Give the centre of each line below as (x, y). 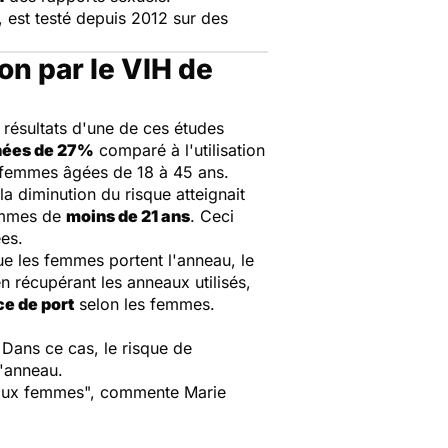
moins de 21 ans (128, 216)
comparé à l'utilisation (179, 150)
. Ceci (212, 216)
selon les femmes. (144, 304)
